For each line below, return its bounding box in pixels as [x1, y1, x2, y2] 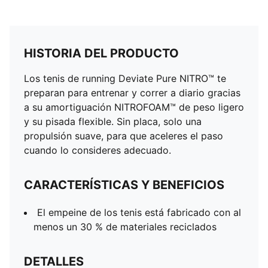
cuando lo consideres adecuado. [24, 144, 171, 156]
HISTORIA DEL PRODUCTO [24, 46, 179, 60]
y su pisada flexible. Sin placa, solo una [24, 115, 202, 127]
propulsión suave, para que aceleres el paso [24, 130, 223, 142]
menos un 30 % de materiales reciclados [33, 221, 217, 233]
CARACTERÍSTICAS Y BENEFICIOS [24, 178, 224, 192]
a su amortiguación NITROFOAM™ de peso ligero [24, 101, 244, 113]
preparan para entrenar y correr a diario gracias [24, 87, 240, 99]
